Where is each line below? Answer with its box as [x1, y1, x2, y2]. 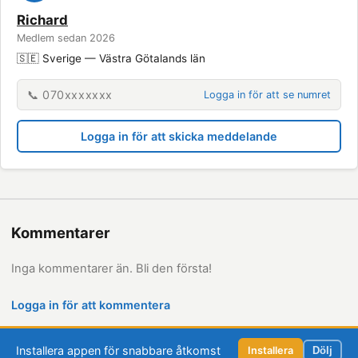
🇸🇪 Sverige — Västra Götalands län [17, 52, 205, 65]
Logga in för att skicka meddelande [81, 129, 277, 143]
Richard [17, 12, 68, 28]
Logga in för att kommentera [11, 298, 170, 312]
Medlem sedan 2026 [17, 32, 115, 44]
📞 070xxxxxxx [27, 88, 113, 101]
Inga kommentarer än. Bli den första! [11, 261, 212, 276]
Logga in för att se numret [204, 89, 331, 101]
